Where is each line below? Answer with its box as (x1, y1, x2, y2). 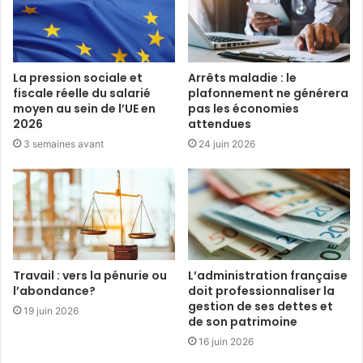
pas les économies (188, 100, 299, 117)
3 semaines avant (23, 137, 104, 150)
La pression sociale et (13, 69, 143, 86)
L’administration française (188, 267, 348, 284)
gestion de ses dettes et (188, 297, 333, 314)
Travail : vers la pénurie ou (13, 267, 167, 284)
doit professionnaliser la (188, 282, 335, 299)
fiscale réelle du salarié (13, 84, 151, 101)
